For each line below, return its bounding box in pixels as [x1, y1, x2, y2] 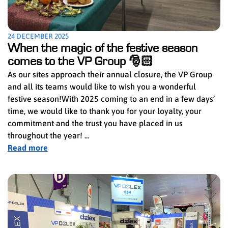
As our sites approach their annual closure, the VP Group [8, 70, 212, 79]
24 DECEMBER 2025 [8, 32, 69, 41]
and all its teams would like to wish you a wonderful [8, 82, 196, 92]
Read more [8, 143, 48, 153]
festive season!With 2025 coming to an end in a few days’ [8, 94, 215, 104]
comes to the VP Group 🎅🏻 [8, 55, 153, 68]
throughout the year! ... [8, 131, 89, 140]
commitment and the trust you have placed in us [8, 119, 183, 128]
